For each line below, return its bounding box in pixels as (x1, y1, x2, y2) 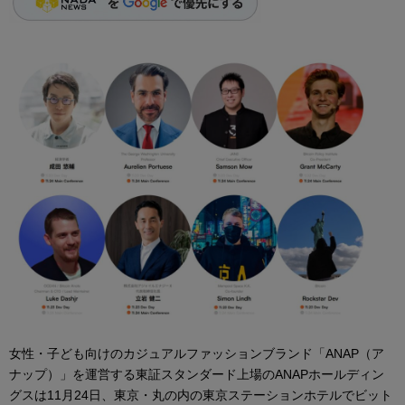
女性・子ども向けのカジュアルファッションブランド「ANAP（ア (9, 346, 384, 362)
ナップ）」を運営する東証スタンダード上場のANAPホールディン (9, 367, 384, 382)
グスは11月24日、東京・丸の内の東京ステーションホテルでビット (9, 388, 392, 403)
